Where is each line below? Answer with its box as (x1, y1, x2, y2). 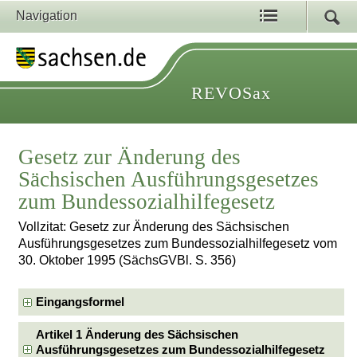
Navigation (16, 9, 77, 22)
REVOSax (191, 83, 271, 103)
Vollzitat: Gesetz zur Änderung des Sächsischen (18, 220, 290, 234)
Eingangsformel (36, 295, 125, 308)
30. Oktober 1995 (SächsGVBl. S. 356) (18, 253, 237, 268)
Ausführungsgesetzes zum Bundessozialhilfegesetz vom (18, 237, 338, 251)
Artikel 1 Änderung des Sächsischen (36, 328, 239, 341)
